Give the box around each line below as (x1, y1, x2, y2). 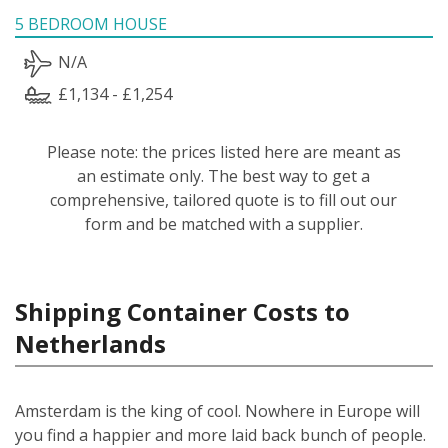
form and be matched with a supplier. (84, 212, 363, 235)
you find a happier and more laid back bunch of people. (15, 423, 426, 446)
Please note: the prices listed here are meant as (46, 140, 401, 163)
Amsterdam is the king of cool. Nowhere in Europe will (15, 399, 420, 422)
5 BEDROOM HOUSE (15, 12, 167, 35)
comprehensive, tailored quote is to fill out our (50, 188, 398, 211)
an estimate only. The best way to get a (77, 164, 371, 187)
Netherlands (15, 326, 166, 360)
